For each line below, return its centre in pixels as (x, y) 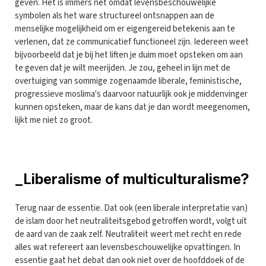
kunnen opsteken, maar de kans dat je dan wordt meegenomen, (132, 107)
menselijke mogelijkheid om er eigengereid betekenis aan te (125, 28)
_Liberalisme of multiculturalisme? (132, 179)
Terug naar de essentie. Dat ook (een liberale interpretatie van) (131, 208)
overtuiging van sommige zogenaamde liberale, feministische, (128, 81)
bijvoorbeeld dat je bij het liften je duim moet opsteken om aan (129, 55)
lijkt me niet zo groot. (54, 120)
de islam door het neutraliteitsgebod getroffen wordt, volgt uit (131, 221)
